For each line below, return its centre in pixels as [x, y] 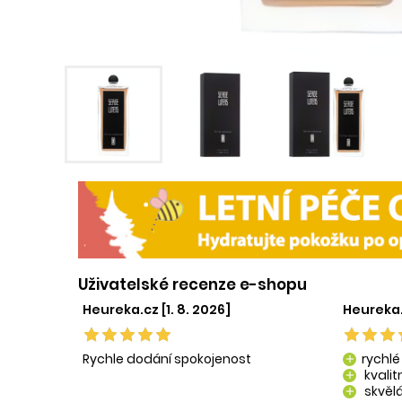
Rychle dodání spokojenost [167, 358]
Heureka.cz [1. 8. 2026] [157, 309]
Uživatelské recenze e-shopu [192, 284]
